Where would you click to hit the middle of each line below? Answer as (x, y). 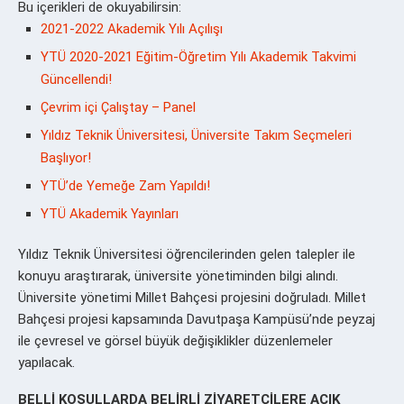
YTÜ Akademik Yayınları (110, 213)
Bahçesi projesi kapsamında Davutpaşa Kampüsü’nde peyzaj (197, 319)
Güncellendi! (76, 79)
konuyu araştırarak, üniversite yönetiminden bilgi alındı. (178, 275)
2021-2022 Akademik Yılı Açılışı (132, 28)
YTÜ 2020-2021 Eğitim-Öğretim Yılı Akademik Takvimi (198, 56)
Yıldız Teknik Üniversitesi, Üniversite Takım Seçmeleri (196, 135)
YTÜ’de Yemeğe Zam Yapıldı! (125, 185)
